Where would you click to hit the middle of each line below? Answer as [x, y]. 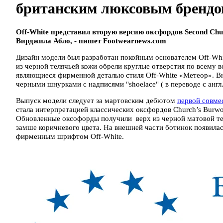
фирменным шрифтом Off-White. [70, 137]
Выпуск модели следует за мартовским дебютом [97, 101]
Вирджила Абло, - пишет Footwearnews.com [91, 41]
